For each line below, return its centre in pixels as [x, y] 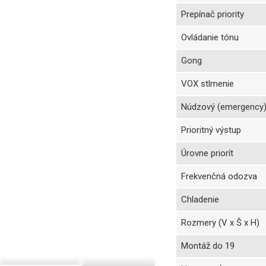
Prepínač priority [213, 14]
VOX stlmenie [208, 84]
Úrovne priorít [207, 153]
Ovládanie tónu [210, 37]
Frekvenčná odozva [219, 176]
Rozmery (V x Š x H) [220, 223]
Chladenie [200, 199]
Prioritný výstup [211, 130]
